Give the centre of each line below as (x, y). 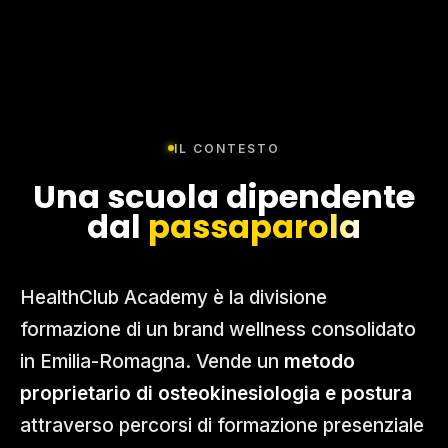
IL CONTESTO (227, 148)
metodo (319, 361)
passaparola (254, 226)
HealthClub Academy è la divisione (173, 297)
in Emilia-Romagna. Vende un (152, 361)
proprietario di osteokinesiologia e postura (216, 393)
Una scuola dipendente (224, 196)
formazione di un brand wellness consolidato (218, 329)
